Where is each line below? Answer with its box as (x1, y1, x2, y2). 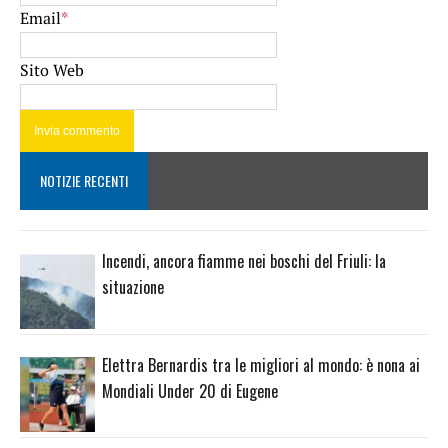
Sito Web (20, 58, 84, 81)
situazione (102, 274, 164, 299)
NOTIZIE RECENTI (40, 169, 128, 191)
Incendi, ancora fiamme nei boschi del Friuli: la (102, 248, 386, 273)
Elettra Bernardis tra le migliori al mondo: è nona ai (102, 352, 420, 377)
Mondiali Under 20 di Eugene (102, 378, 278, 403)
